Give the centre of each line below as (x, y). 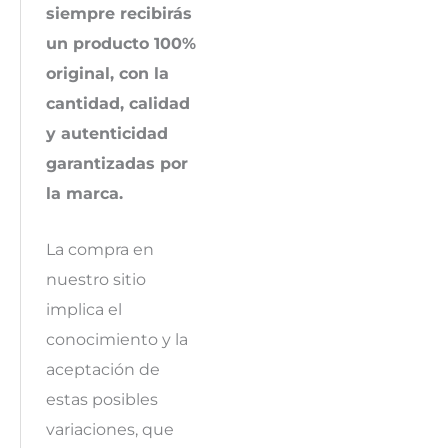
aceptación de (102, 368)
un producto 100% (120, 42)
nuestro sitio (95, 278)
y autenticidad (106, 132)
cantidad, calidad (117, 102)
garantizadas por (116, 162)
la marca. (84, 192)
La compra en (99, 248)
